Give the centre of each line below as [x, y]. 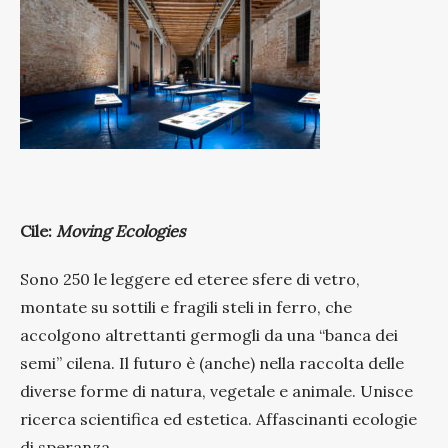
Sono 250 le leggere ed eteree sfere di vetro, [190, 278]
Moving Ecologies [144, 230]
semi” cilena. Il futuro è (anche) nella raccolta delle [212, 362]
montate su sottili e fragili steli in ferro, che [186, 306]
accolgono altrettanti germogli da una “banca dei [209, 334]
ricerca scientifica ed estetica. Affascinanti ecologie [218, 418]
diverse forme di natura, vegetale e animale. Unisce [216, 390]
